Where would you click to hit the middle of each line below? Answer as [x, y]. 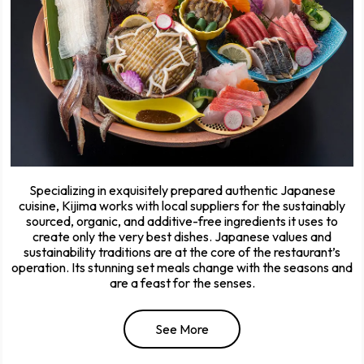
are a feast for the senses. [182, 282]
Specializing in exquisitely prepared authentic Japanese [182, 190]
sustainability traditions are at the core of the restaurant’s [182, 251]
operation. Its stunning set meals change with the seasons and [182, 267]
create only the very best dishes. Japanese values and [182, 236]
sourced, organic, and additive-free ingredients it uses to [182, 221]
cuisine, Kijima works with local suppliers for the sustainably [182, 205]
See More [182, 329]
